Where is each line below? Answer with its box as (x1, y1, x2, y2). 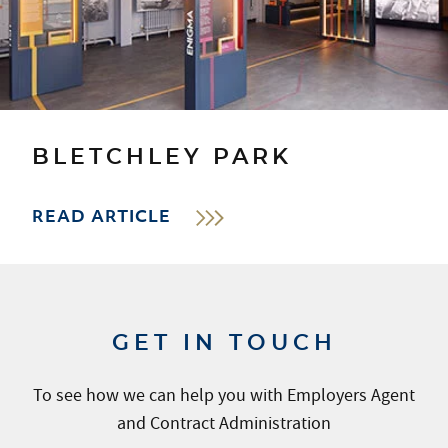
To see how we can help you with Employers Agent (33, 384, 415, 408)
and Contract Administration (117, 412, 331, 436)
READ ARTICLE (32, 210, 171, 227)
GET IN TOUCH (111, 332, 337, 355)
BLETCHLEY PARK (32, 146, 292, 169)
